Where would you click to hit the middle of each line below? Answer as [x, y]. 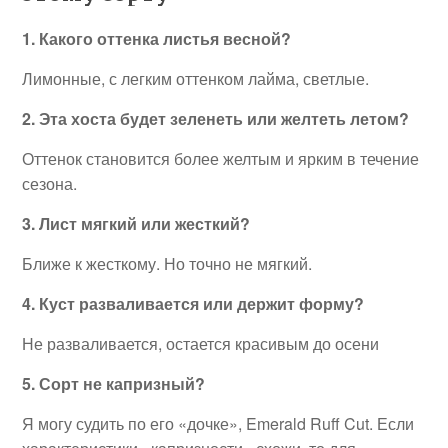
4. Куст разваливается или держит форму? [193, 303]
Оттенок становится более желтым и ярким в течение [221, 158]
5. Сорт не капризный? [114, 383]
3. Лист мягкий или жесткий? [136, 223]
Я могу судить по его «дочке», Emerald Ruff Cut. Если [218, 423]
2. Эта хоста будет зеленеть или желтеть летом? [216, 118]
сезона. [50, 183]
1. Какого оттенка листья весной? [157, 38]
